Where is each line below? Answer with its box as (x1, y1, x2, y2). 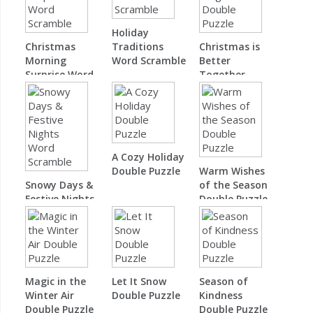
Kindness (198, 289, 242, 303)
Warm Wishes (198, 164, 265, 178)
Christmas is (198, 40, 260, 54)
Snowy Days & (25, 178, 93, 192)
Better (198, 54, 231, 68)
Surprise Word (25, 68, 94, 82)
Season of (198, 275, 248, 289)
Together (198, 68, 245, 82)
